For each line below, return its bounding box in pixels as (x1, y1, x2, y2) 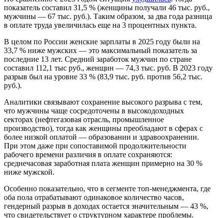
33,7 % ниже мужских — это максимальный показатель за (4, 46, 197, 54)
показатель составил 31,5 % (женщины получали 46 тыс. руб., (4, 3, 210, 12)
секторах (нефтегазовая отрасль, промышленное (4, 115, 164, 124)
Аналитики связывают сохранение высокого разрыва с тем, (4, 97, 202, 106)
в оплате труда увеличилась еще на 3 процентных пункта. (4, 20, 197, 29)
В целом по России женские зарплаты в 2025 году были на (4, 37, 200, 46)
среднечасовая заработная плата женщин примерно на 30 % (4, 159, 202, 167)
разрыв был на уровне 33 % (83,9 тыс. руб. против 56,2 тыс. (4, 72, 202, 81)
